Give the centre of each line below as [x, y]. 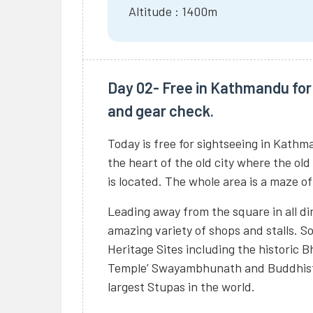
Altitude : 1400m [173, 11]
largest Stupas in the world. [181, 286]
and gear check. [161, 110]
